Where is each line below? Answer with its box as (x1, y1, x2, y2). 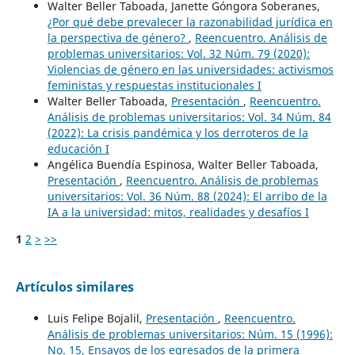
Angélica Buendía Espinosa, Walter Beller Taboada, (47, 157, 319, 173)
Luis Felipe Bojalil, (47, 311, 146, 326)
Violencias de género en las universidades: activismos (47, 62, 334, 78)
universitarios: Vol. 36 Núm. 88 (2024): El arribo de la (47, 189, 327, 204)
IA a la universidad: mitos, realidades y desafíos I (47, 204, 309, 220)
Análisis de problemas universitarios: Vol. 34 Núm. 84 (47, 109, 331, 125)
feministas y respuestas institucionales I (47, 78, 261, 94)
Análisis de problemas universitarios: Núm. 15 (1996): (47, 326, 333, 342)
